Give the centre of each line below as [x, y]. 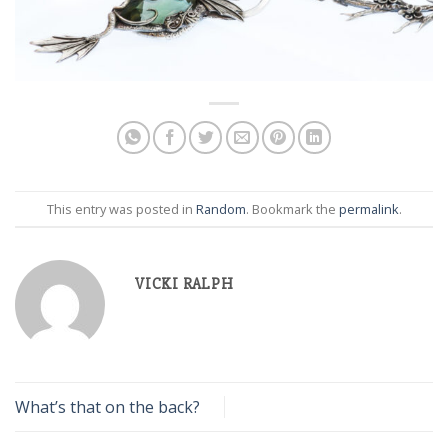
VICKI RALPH [184, 284]
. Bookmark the [292, 208]
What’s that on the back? [107, 406]
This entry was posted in [121, 208]
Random [220, 208]
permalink [368, 208]
